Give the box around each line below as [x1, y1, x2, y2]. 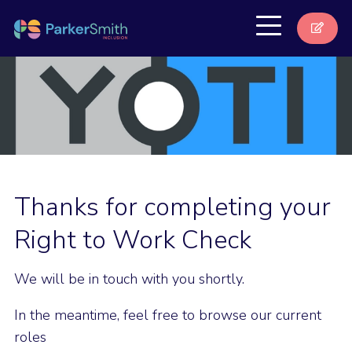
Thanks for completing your [14, 189, 331, 225]
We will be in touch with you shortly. [14, 269, 248, 288]
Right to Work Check [14, 222, 251, 258]
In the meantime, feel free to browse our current [14, 305, 321, 324]
